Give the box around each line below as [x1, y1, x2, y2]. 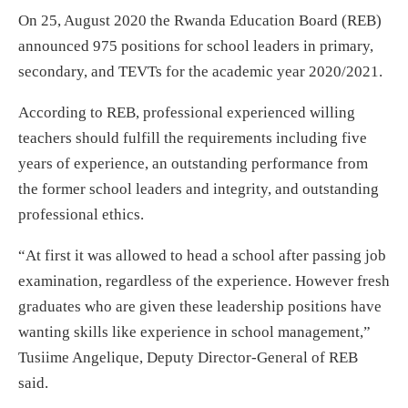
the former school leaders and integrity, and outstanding [18, 179, 379, 198]
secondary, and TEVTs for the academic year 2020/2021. [18, 62, 382, 80]
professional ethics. [18, 205, 144, 223]
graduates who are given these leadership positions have [18, 297, 382, 315]
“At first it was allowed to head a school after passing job [18, 246, 386, 264]
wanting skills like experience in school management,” [18, 322, 371, 341]
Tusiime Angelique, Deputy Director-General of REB [18, 348, 358, 366]
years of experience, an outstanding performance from [18, 154, 368, 172]
